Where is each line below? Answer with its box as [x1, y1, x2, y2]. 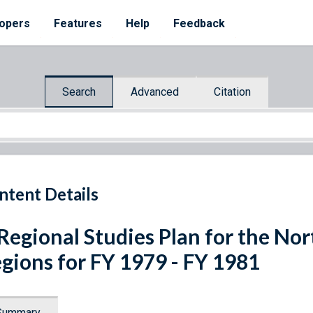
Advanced [131, 85, 179, 99]
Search [62, 85, 96, 99]
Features [54, 17, 102, 30]
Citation [214, 85, 251, 99]
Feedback [173, 17, 225, 30]
